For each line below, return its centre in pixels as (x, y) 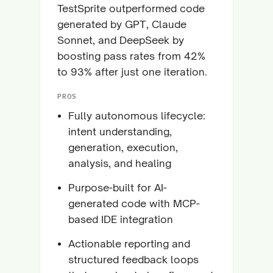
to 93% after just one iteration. (132, 72)
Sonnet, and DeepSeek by (121, 40)
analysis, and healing (120, 163)
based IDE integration (121, 219)
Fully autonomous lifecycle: (137, 115)
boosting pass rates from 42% (131, 56)
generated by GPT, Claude (122, 24)
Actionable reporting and (129, 243)
